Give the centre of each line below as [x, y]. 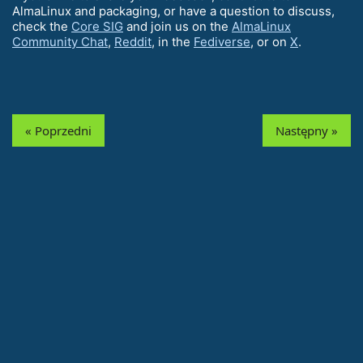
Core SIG [97, 27]
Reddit [133, 42]
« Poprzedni [58, 131]
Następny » [307, 131]
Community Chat [60, 42]
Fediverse [222, 42]
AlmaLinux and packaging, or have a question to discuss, [173, 11]
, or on [270, 42]
